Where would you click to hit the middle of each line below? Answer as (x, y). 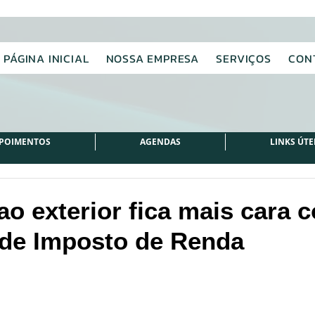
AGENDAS (160, 142)
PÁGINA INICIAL (46, 58)
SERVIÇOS (244, 58)
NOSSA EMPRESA (153, 58)
